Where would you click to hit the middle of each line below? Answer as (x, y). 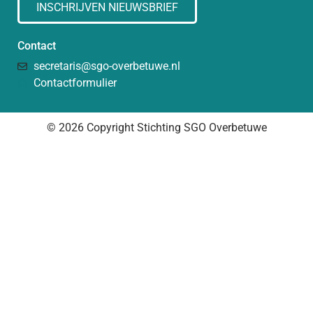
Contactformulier (75, 82)
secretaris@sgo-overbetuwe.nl (107, 66)
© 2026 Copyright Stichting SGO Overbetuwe (156, 127)
